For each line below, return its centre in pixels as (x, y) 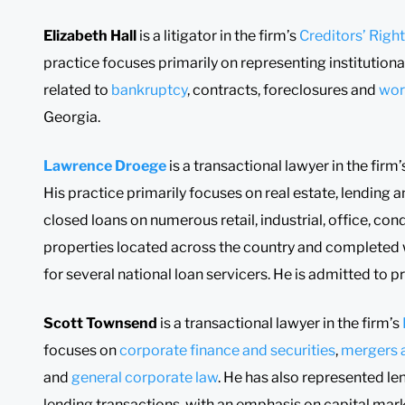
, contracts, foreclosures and (283, 89)
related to (77, 89)
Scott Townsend (100, 323)
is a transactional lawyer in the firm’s (280, 323)
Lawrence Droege (105, 165)
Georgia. (72, 117)
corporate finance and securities (227, 350)
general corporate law (145, 377)
